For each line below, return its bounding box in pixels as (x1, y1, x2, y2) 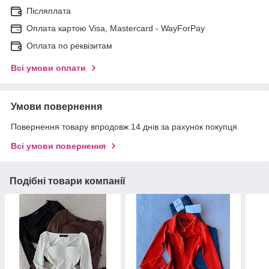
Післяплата (26, 5, 71, 16)
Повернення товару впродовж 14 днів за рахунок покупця (11, 121, 237, 131)
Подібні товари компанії (10, 175, 125, 186)
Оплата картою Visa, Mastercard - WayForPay (26, 23, 205, 33)
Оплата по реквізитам (26, 40, 112, 50)
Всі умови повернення (11, 141, 106, 151)
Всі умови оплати (11, 62, 86, 73)
